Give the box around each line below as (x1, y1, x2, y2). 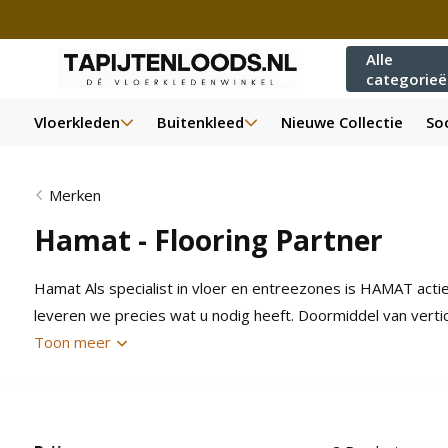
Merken (48, 185, 101, 205)
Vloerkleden (33, 112, 120, 132)
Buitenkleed (156, 112, 244, 132)
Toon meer (33, 332, 115, 352)
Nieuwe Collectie (280, 112, 403, 132)
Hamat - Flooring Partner (33, 221, 383, 259)
